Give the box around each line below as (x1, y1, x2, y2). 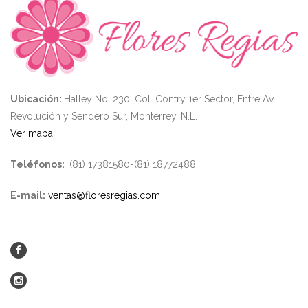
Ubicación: (10, 93, 64, 104)
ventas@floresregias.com (48, 189, 160, 201)
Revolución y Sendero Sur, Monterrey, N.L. (10, 110, 197, 122)
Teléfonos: (10, 158, 67, 170)
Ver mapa (10, 127, 53, 139)
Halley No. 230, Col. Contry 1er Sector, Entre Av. (64, 93, 275, 104)
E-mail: (10, 189, 45, 201)
